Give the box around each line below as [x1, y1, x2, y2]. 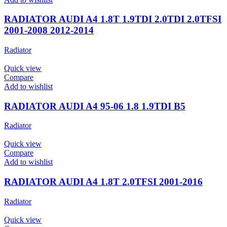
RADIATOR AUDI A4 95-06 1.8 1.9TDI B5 [4, 100, 185, 111]
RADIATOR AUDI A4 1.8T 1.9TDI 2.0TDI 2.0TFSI [4, 14, 221, 25]
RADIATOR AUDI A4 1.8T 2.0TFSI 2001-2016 [4, 176, 203, 187]
